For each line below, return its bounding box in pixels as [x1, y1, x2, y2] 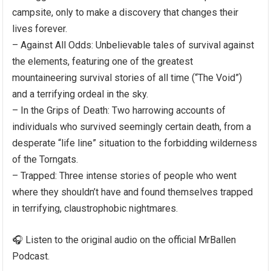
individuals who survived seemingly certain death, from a [12, 120, 252, 132]
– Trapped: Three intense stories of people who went [12, 169, 237, 181]
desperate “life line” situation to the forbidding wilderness [12, 137, 258, 149]
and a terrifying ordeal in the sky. [12, 88, 149, 100]
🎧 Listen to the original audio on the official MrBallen [12, 233, 237, 246]
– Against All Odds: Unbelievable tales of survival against [12, 39, 255, 51]
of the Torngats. [12, 153, 79, 165]
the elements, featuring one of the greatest [12, 55, 194, 67]
